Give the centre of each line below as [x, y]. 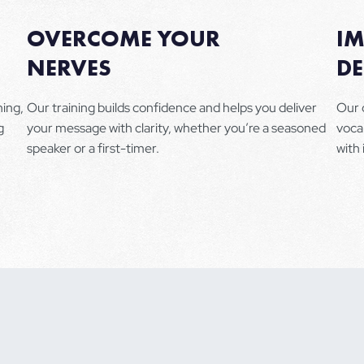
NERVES [69, 67]
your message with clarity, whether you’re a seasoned [176, 128]
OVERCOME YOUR [123, 38]
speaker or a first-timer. [94, 148]
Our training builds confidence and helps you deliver [171, 107]
